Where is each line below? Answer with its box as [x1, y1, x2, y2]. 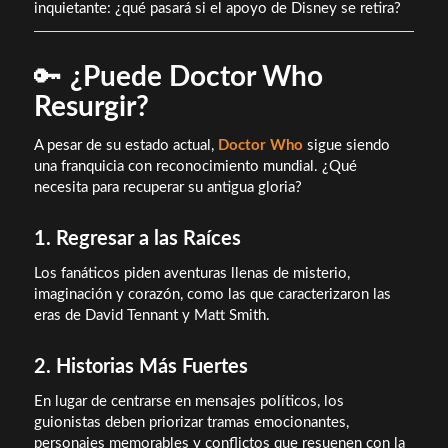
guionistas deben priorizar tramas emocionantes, [33, 414, 349, 430]
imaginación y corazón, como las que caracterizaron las [33, 286, 391, 302]
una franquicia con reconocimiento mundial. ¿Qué [33, 159, 357, 175]
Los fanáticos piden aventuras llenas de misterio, [33, 265, 350, 281]
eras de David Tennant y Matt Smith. [33, 307, 270, 323]
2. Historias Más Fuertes [33, 356, 248, 377]
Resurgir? [33, 93, 149, 122]
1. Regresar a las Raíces [33, 229, 241, 250]
